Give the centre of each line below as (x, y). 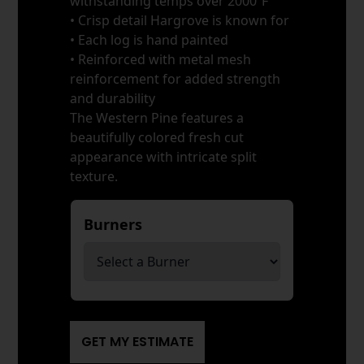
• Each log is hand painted (149, 39)
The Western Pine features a (157, 117)
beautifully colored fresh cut (157, 137)
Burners (115, 224)
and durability (113, 98)
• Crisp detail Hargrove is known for (180, 20)
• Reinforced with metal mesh (161, 59)
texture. (94, 176)
